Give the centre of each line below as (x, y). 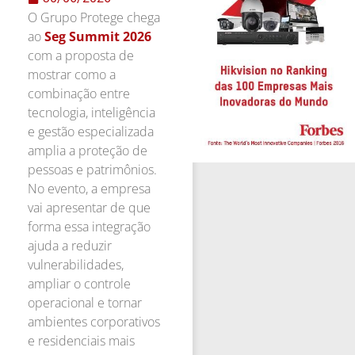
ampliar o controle (79, 284)
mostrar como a (72, 75)
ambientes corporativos (94, 322)
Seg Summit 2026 (98, 37)
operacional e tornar (85, 303)
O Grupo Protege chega (94, 18)
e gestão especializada (91, 132)
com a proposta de (81, 56)
